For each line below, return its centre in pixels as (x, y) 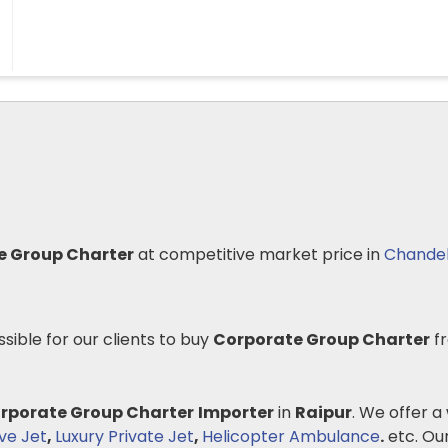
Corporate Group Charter (321, 339)
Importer (236, 412)
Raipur (323, 412)
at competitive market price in (259, 254)
